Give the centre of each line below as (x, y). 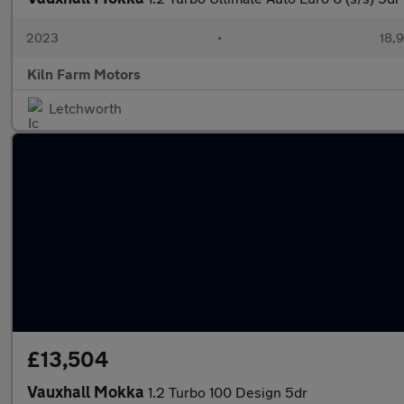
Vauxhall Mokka (87, 391)
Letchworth (85, 108)
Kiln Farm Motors (84, 73)
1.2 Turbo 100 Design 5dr (228, 392)
